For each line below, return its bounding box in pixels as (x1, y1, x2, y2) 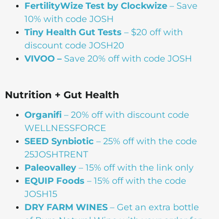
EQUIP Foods (24, 175, 85, 186)
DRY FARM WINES (24, 201, 108, 213)
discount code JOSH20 (24, 40, 124, 51)
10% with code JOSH (24, 13, 114, 24)
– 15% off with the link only (76, 162, 194, 173)
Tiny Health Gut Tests (24, 26, 122, 38)
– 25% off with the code (94, 135, 197, 147)
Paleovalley (24, 162, 76, 173)
